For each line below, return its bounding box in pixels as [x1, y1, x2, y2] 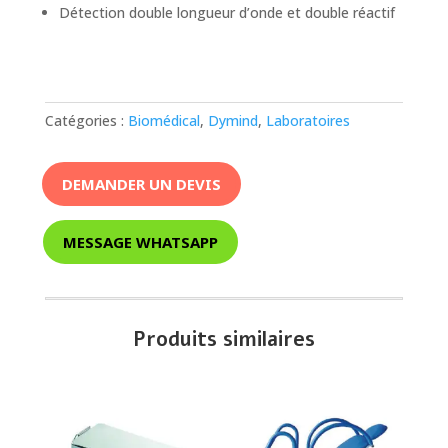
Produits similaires [132, 326, 315, 354]
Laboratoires [265, 111, 350, 131]
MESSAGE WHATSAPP [62, 231, 218, 252]
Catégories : [44, 111, 128, 131]
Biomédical [127, 111, 200, 131]
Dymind [207, 111, 258, 131]
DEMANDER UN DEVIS [61, 173, 221, 194]
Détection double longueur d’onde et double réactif [58, 3, 395, 23]
